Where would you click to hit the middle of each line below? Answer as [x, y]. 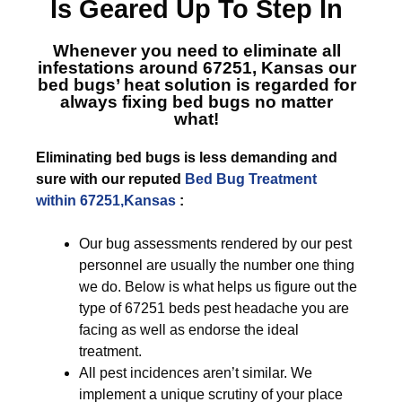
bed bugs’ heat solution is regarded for [197, 85]
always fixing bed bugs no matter [197, 102]
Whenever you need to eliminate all [197, 51]
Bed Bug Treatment [251, 179]
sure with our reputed [110, 179]
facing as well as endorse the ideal [189, 330]
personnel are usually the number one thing [217, 265]
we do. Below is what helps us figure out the [218, 287]
